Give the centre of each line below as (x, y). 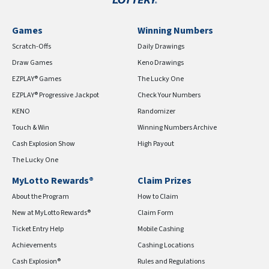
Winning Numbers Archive (177, 128)
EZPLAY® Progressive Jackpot (56, 95)
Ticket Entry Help (38, 229)
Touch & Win (31, 128)
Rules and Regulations (171, 261)
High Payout (156, 144)
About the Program (41, 197)
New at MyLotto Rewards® (51, 213)
